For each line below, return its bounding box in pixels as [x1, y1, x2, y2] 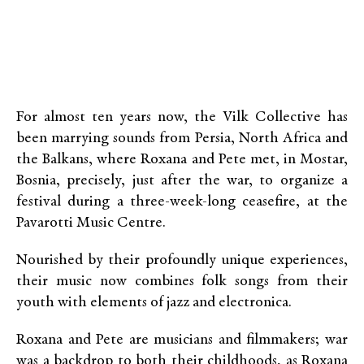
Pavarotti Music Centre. [16, 215, 166, 232]
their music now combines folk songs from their [16, 274, 348, 290]
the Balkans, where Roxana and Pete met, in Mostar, [16, 152, 348, 168]
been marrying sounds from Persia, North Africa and [16, 131, 348, 147]
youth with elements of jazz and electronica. [16, 295, 292, 311]
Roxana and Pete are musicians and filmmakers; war [16, 332, 348, 349]
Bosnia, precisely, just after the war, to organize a [16, 173, 348, 189]
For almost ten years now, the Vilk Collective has [16, 110, 348, 126]
